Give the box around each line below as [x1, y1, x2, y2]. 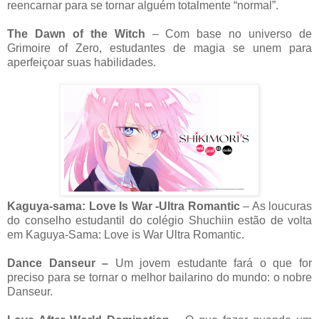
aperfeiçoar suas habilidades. [7, 56, 156, 69]
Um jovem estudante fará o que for [108, 257, 313, 270]
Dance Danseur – [7, 257, 109, 270]
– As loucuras [239, 200, 312, 213]
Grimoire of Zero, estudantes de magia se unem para [7, 42, 312, 55]
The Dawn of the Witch [7, 28, 152, 41]
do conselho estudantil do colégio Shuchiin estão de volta [7, 214, 312, 227]
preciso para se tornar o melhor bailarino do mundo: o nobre [7, 271, 312, 284]
